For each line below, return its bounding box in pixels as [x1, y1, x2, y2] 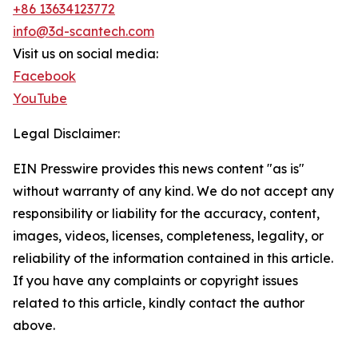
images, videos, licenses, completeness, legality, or [13, 228, 324, 244]
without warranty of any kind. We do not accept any [13, 183, 334, 199]
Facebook [13, 68, 76, 84]
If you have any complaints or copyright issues [13, 272, 298, 288]
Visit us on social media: [13, 46, 158, 62]
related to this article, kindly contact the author [13, 295, 304, 311]
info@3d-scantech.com [13, 23, 154, 39]
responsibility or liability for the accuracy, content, [13, 205, 320, 221]
